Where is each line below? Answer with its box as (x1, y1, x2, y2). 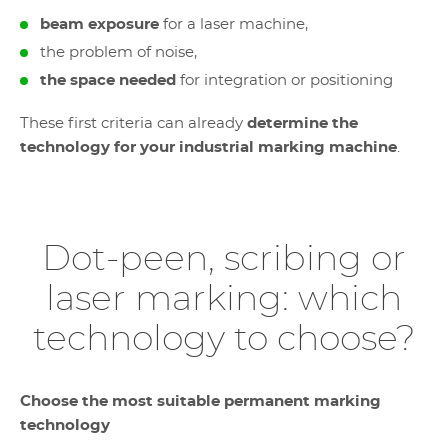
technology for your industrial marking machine (20, 140, 397, 155)
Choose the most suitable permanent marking (20, 394, 381, 409)
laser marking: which (46, 282, 402, 317)
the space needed (40, 73, 180, 88)
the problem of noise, (40, 45, 197, 60)
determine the (247, 116, 358, 131)
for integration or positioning (180, 73, 393, 88)
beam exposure (40, 17, 159, 32)
